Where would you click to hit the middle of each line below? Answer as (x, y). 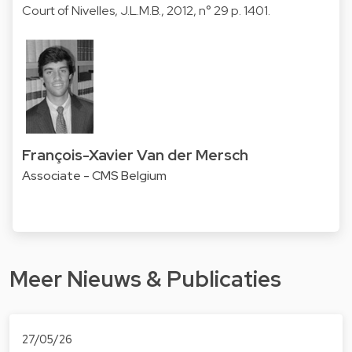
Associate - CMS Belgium (94, 176)
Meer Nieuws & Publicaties (145, 279)
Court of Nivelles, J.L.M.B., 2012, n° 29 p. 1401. (146, 10)
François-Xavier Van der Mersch (135, 154)
